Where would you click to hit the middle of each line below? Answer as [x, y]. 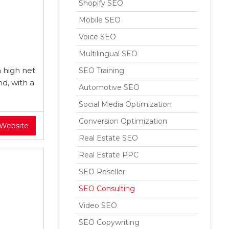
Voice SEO [97, 37]
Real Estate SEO [108, 138]
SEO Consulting [107, 189]
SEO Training [101, 71]
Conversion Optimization [123, 121]
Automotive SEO [109, 87]
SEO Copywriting [109, 222]
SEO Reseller [102, 172]
